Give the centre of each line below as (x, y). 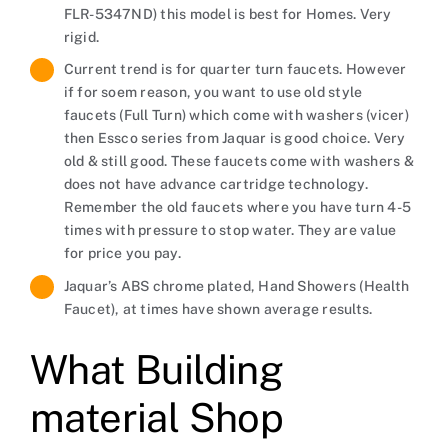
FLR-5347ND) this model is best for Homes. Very (227, 13)
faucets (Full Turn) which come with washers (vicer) (236, 115)
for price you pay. (122, 253)
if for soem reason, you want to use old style (213, 92)
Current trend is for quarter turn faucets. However (235, 69)
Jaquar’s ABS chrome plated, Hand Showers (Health (236, 286)
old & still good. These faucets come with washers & (238, 161)
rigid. (81, 36)
